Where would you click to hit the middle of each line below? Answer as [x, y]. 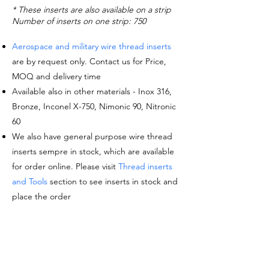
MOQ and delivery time [56, 76]
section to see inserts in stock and [113, 181]
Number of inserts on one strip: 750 [79, 21]
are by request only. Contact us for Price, [89, 61]
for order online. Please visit [65, 166]
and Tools [30, 181]
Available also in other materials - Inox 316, [92, 91]
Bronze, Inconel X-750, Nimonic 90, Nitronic [94, 106]
